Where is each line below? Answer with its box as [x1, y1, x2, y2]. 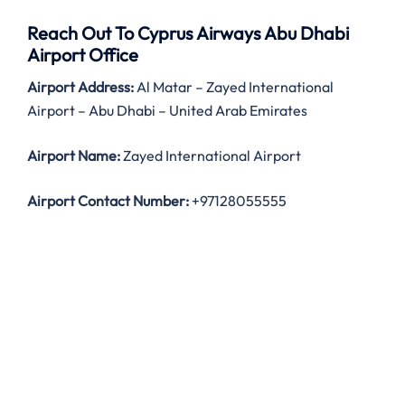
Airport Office [27, 43, 138, 67]
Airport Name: [27, 146, 120, 165]
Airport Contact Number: [27, 192, 189, 211]
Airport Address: [27, 78, 134, 97]
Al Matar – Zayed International [134, 78, 334, 97]
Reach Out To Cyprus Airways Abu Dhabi [27, 22, 349, 45]
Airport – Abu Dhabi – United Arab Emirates [27, 101, 307, 120]
